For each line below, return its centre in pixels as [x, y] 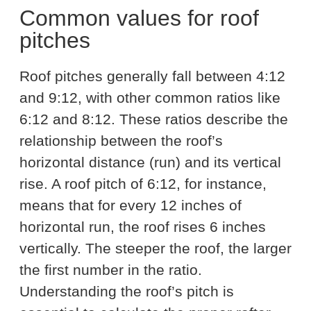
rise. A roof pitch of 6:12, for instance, [143, 184]
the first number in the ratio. [111, 270]
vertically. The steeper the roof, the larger [155, 248]
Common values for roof [139, 18]
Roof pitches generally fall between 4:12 [152, 76]
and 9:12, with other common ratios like [150, 98]
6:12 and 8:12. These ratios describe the [154, 119]
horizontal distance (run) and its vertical [150, 162]
